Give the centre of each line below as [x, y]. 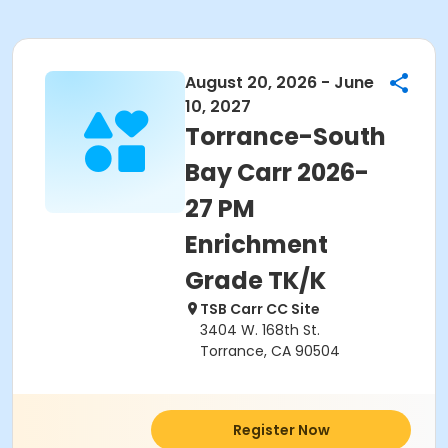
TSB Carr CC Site [260, 309]
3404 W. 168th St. [260, 330]
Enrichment [256, 244]
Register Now [281, 430]
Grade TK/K [255, 280]
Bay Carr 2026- [277, 172]
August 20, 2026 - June [279, 82]
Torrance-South [285, 136]
